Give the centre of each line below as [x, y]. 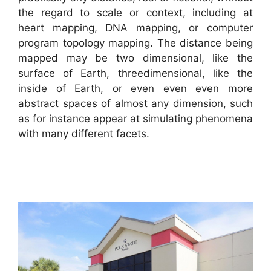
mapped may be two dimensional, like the [135, 58]
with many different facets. [84, 133]
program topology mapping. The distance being [135, 43]
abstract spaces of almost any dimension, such [135, 103]
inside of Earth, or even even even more [135, 88]
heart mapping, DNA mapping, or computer [135, 28]
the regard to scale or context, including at [135, 12]
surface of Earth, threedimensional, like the [135, 73]
